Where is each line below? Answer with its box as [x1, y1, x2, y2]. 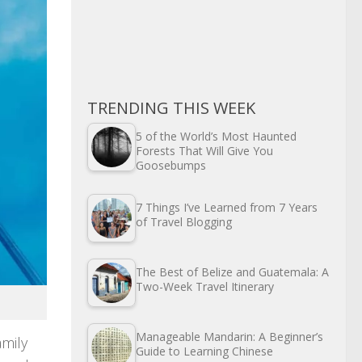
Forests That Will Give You [136, 143, 273, 159]
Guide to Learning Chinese [136, 343, 273, 360]
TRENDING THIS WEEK [87, 97, 255, 120]
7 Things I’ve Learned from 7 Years [136, 200, 318, 216]
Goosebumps [136, 158, 206, 174]
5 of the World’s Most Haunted [136, 128, 297, 145]
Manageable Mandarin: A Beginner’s [136, 329, 323, 345]
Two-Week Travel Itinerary [136, 279, 274, 295]
